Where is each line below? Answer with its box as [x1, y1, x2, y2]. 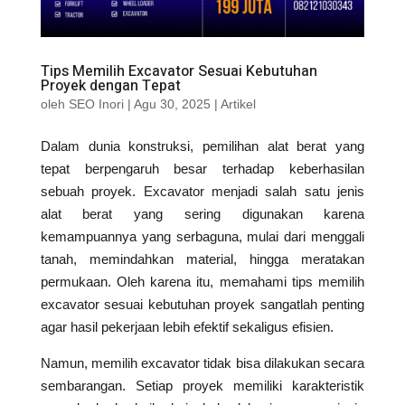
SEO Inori [68, 97, 124, 112]
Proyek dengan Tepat [40, 75, 181, 98]
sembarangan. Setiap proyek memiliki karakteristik [40, 378, 365, 394]
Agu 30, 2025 [133, 97, 211, 112]
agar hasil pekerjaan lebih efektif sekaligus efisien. [40, 319, 334, 335]
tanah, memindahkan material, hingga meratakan [40, 251, 365, 268]
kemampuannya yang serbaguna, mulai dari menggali [40, 229, 365, 245]
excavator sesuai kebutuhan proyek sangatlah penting [40, 297, 365, 313]
